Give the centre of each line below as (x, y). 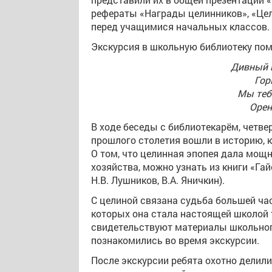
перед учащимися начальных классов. (180, 26)
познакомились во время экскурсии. (175, 240)
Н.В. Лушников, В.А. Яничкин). (158, 180)
